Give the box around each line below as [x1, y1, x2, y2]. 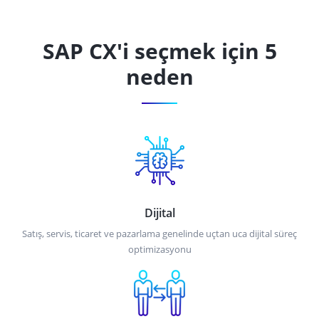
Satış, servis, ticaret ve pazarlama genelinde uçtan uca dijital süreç [22, 226, 297, 240]
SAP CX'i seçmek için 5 [42, 36, 277, 66]
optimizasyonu [127, 242, 192, 256]
